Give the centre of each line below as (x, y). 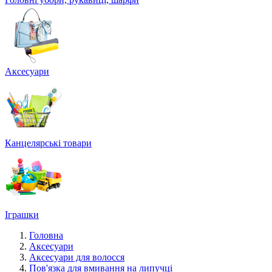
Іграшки (22, 215)
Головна (46, 235)
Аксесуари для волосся (77, 257)
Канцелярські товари (48, 143)
